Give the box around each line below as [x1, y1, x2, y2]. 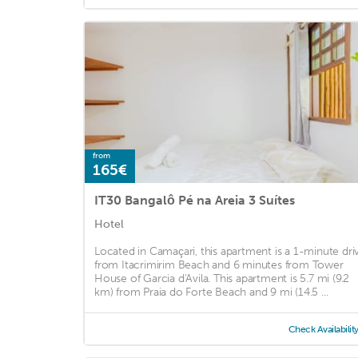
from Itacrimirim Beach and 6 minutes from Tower [94, 257, 344, 272]
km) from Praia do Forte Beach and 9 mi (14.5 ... [94, 284, 328, 299]
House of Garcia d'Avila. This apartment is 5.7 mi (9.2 [94, 271, 350, 285]
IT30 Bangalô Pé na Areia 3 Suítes [94, 192, 295, 208]
